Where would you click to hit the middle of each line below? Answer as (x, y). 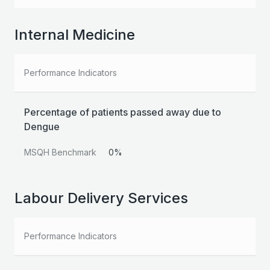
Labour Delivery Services (101, 198)
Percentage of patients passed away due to (123, 112)
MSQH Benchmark (60, 152)
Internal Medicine (75, 35)
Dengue (42, 127)
